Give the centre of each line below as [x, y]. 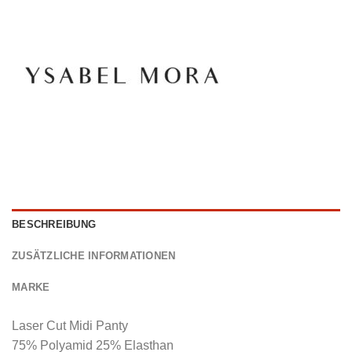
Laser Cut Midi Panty [70, 325]
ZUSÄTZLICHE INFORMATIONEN [94, 255]
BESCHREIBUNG [54, 224]
